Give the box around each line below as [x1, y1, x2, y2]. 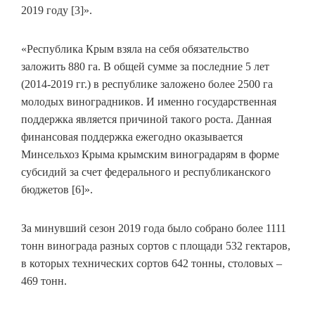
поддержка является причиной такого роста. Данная [21, 113, 271, 126]
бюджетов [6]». [21, 184, 93, 196]
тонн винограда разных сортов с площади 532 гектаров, [21, 240, 290, 252]
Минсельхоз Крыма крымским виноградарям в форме [21, 148, 279, 161]
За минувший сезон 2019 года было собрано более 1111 [21, 222, 286, 235]
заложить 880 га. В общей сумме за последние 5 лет [21, 60, 269, 73]
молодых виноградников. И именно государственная [21, 96, 276, 108]
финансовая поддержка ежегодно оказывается [21, 131, 243, 143]
